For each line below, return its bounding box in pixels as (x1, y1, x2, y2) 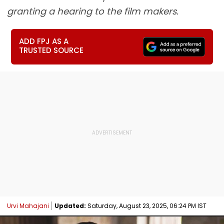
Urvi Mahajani (7, 201, 49, 210)
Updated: (54, 201, 86, 210)
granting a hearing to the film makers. (7, 5, 178, 17)
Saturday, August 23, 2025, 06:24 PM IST (86, 201, 206, 210)
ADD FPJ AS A (19, 36, 69, 46)
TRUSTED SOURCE (19, 45, 84, 55)
